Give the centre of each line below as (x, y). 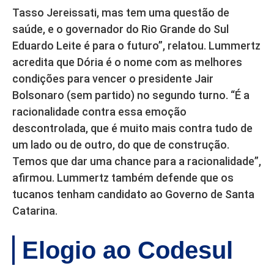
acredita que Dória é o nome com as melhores (127, 62)
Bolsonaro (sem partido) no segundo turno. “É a (131, 95)
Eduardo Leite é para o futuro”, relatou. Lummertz (136, 45)
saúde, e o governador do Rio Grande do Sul (120, 29)
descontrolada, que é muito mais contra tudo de (132, 128)
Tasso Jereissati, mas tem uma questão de (121, 12)
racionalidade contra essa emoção (99, 111)
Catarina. (35, 210)
